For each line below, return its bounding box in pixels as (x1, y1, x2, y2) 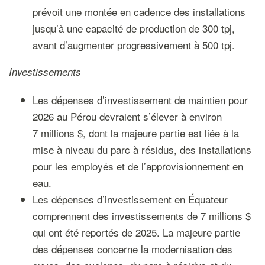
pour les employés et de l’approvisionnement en (32, 159, 243, 173)
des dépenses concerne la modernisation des (32, 241, 232, 256)
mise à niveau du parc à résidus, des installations (32, 142, 251, 157)
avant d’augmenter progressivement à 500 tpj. (32, 37, 235, 52)
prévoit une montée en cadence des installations (32, 4, 245, 19)
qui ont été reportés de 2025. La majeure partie (32, 225, 240, 240)
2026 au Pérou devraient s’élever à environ (32, 109, 222, 124)
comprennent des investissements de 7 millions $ (32, 208, 251, 223)
